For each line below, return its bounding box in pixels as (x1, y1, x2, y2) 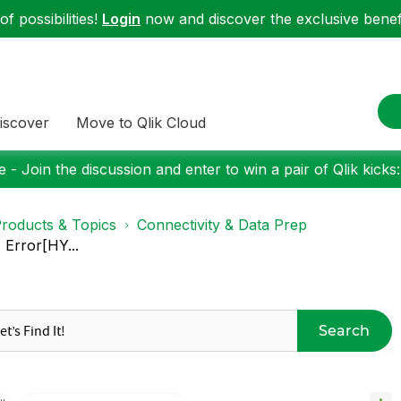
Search (319, 321, 371, 339)
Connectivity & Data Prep (137, 216, 307, 234)
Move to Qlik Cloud (76, 113, 206, 132)
